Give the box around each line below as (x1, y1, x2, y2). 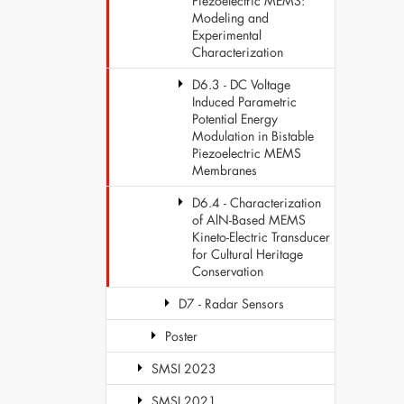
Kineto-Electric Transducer (192, 228, 330, 245)
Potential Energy (192, 110, 278, 127)
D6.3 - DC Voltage (192, 76, 290, 93)
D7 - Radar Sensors (179, 295, 284, 312)
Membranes (192, 161, 257, 179)
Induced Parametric (192, 93, 297, 110)
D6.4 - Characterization (192, 194, 321, 211)
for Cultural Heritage (192, 245, 303, 262)
